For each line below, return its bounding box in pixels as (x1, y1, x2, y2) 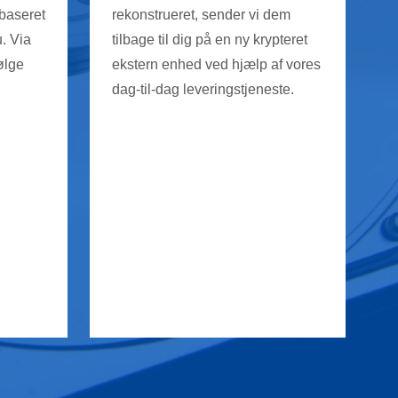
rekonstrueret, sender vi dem (112, 6, 291, 22)
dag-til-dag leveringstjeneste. (112, 81, 294, 97)
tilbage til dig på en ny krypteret (112, 31, 307, 47)
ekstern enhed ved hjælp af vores (112, 56, 321, 72)
